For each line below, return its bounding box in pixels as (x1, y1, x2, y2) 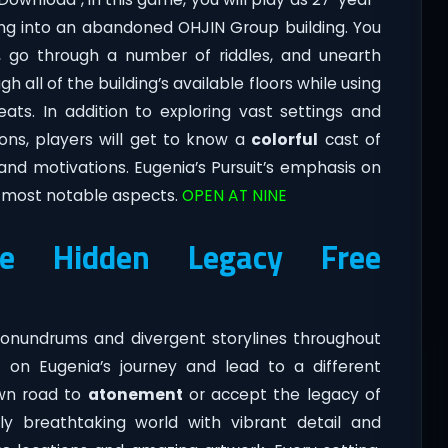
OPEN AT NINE (181, 184, 287, 206)
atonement (87, 383, 183, 405)
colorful (251, 128, 319, 150)
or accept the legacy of (182, 383, 381, 405)
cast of (318, 128, 381, 150)
